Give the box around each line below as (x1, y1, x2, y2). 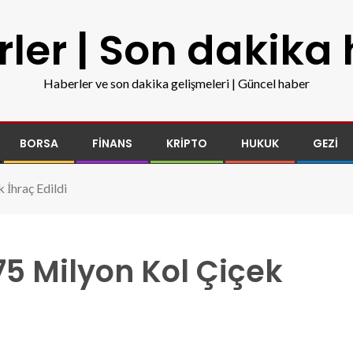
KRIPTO (166, 136, 207, 151)
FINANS (92, 136, 132, 151)
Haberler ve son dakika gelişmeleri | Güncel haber (43, 76, 310, 91)
